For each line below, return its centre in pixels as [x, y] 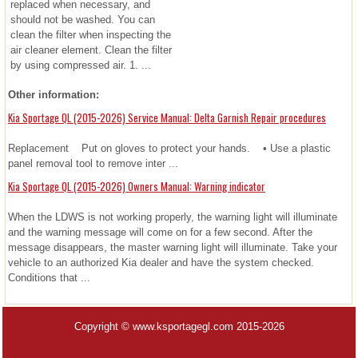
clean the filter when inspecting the [91, 35]
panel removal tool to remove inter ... [93, 164]
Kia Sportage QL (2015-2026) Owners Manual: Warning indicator [137, 187]
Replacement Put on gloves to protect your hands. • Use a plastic [169, 149]
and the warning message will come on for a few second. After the [160, 233]
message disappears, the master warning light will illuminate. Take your [173, 248]
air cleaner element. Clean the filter [91, 50]
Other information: [54, 95]
